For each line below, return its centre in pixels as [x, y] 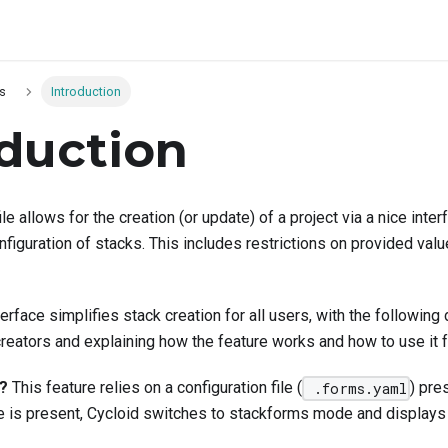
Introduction [85, 92]
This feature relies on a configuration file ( [155, 388]
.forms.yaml [356, 389]
